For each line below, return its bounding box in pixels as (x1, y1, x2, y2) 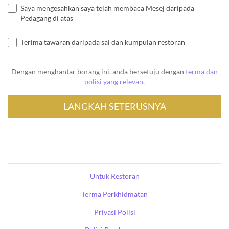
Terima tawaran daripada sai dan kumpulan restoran (20, 38, 185, 47)
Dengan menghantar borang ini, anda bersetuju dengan (11, 67, 186, 76)
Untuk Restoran (89, 172, 140, 181)
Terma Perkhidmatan (81, 190, 148, 199)
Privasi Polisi (94, 208, 135, 217)
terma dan (186, 67, 218, 76)
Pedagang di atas (20, 14, 73, 23)
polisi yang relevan (84, 77, 143, 86)
